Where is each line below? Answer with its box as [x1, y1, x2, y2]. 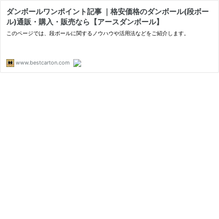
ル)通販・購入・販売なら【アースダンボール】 [6, 17, 163, 26]
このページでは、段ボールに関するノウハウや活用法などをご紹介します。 [6, 30, 189, 37]
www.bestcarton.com [14, 59, 70, 66]
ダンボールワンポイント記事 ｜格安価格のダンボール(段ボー [6, 7, 209, 16]
